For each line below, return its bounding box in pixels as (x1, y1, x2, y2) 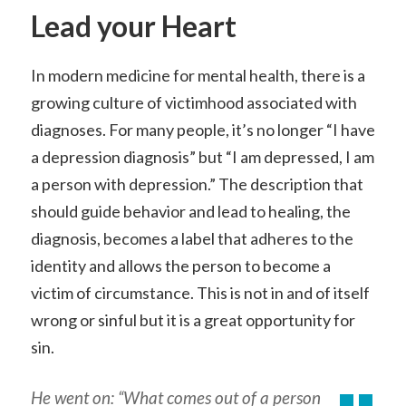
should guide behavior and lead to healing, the (30, 201, 351, 222)
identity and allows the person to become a (30, 256, 331, 276)
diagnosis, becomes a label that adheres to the (30, 228, 353, 249)
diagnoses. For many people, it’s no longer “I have (30, 120, 375, 140)
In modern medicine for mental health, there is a (30, 65, 365, 86)
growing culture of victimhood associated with (30, 92, 357, 113)
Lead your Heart (30, 9, 237, 44)
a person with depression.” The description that (30, 174, 363, 195)
